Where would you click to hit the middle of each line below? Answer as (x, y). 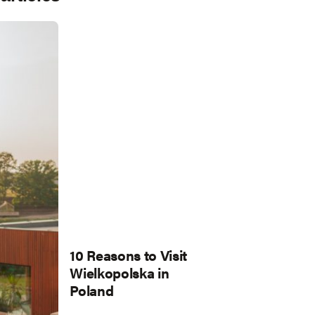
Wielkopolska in (120, 273)
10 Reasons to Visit (129, 255)
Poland (92, 290)
